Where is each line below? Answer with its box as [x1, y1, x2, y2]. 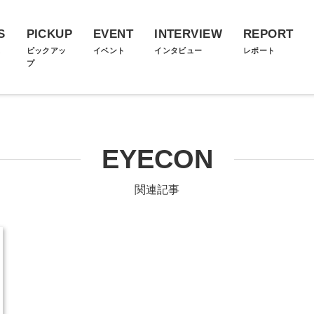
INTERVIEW [154, 27, 222, 41]
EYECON [101, 144, 213, 174]
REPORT [243, 27, 294, 41]
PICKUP [26, 27, 73, 41]
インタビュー [154, 46, 203, 55]
